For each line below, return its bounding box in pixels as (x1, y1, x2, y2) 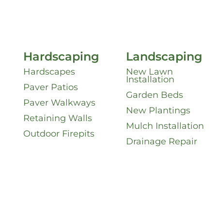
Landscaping (126, 49, 203, 64)
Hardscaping (23, 49, 100, 64)
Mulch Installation (126, 121, 204, 132)
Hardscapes (23, 66, 76, 77)
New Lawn (126, 66, 173, 77)
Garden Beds (126, 90, 184, 101)
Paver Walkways (23, 97, 96, 108)
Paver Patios (23, 82, 78, 93)
